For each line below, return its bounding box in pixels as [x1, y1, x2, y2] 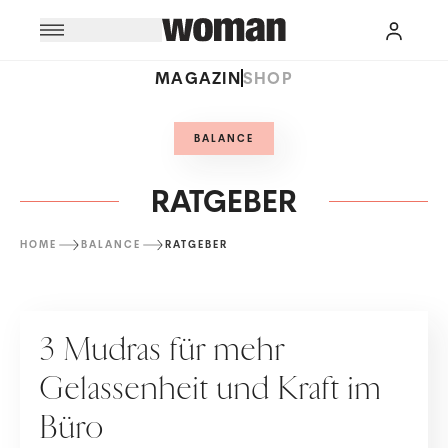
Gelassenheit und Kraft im [40, 369, 382, 409]
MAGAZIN [154, 68, 241, 88]
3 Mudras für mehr [40, 330, 285, 370]
